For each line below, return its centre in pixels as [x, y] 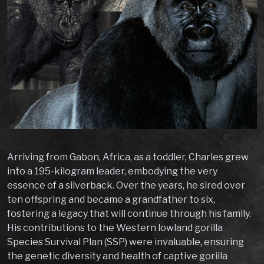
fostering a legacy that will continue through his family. [129, 213]
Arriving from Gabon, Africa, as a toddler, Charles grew [128, 157]
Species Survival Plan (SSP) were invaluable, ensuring [126, 242]
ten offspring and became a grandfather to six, [111, 199]
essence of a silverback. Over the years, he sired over [126, 185]
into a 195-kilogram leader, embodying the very [112, 171]
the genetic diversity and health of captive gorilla [117, 256]
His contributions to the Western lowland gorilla [115, 227]
